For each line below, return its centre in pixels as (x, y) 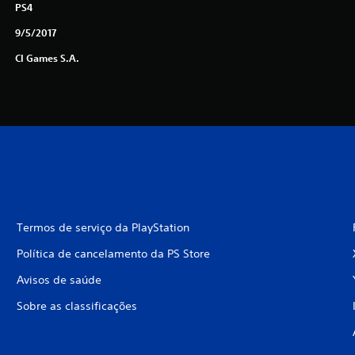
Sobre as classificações (76, 305)
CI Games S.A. (47, 57)
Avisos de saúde (59, 279)
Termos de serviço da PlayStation (103, 227)
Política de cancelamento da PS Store (113, 253)
